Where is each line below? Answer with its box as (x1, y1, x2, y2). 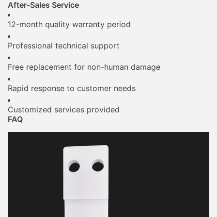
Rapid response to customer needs (8, 83, 136, 93)
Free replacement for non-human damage (8, 62, 160, 72)
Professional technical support (8, 41, 120, 50)
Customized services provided (8, 105, 120, 114)
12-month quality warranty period (8, 19, 131, 29)
